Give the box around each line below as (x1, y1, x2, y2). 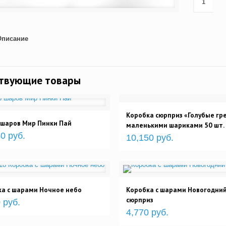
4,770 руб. (126, 207, 168, 217)
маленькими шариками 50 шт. (126, 121, 224, 130)
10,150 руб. (126, 133, 174, 143)
